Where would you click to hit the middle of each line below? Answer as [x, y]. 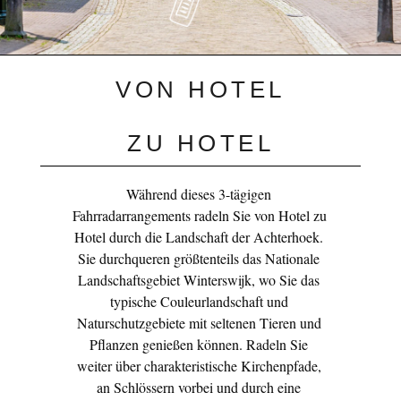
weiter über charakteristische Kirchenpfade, [199, 365]
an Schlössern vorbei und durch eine [199, 387]
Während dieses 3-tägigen [199, 193]
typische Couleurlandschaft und [199, 301]
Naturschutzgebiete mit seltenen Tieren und [199, 322]
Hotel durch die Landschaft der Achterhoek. [199, 236]
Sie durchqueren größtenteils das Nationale [199, 258]
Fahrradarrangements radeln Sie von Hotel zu [199, 215]
